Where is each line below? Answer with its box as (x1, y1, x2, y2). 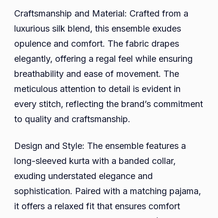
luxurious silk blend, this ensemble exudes (14, 23, 181, 34)
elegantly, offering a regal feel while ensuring (14, 53, 193, 64)
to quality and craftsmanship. (14, 113, 130, 124)
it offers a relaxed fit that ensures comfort (14, 200, 180, 211)
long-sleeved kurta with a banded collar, (14, 155, 176, 166)
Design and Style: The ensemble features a (14, 140, 186, 151)
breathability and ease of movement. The (14, 68, 179, 79)
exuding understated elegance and (14, 170, 153, 181)
